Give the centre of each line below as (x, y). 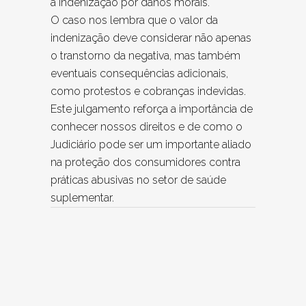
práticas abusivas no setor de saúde (138, 180)
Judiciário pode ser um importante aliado (151, 144)
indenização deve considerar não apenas (151, 38)
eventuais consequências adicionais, (139, 73)
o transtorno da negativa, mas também (145, 56)
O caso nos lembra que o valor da (134, 20)
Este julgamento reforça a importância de (152, 109)
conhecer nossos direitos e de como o (147, 127)
